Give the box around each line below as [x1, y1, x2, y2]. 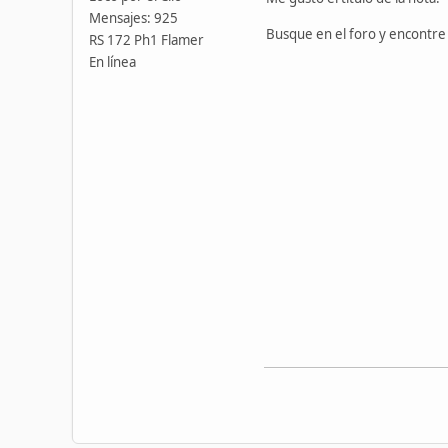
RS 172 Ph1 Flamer [89, 30, 204, 49]
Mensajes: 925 [89, 8, 178, 27]
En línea [89, 52, 136, 71]
